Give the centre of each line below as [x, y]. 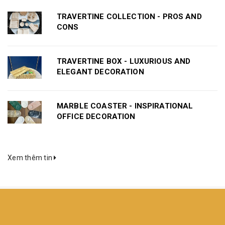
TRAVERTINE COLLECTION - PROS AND [129, 16]
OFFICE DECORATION [96, 116]
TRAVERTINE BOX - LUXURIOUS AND [124, 61]
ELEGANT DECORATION [100, 72]
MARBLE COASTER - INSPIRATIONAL [125, 106]
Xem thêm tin [31, 157]
